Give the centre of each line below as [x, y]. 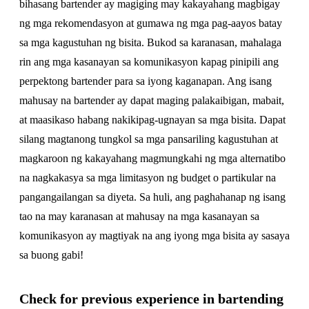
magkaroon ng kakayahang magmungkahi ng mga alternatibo [152, 158]
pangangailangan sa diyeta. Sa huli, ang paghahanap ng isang [152, 197]
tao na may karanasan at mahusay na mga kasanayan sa [139, 216]
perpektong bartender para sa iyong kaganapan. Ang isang [146, 81]
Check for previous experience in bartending [151, 299]
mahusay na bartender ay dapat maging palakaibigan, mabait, [152, 100]
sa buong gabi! [51, 255]
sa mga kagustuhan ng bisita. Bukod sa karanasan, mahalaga [150, 42]
